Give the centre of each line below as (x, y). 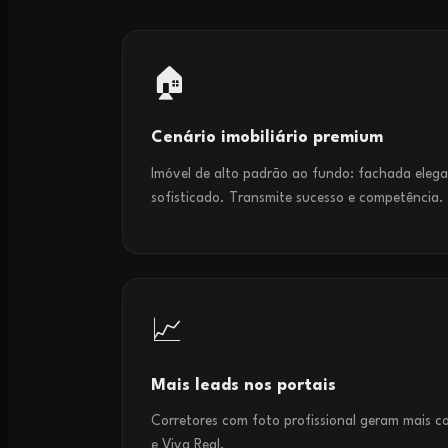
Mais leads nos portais (243, 386)
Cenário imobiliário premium (267, 138)
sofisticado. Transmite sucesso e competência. (297, 197)
